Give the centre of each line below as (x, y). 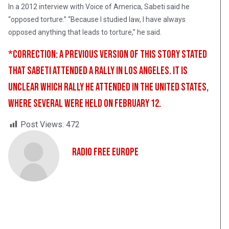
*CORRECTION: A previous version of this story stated (108, 55)
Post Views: (42, 125)
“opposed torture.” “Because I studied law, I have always (97, 20)
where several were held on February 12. (85, 104)
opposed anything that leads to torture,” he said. (85, 32)
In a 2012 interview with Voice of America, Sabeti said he (99, 7)
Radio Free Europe (105, 152)
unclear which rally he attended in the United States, (108, 87)
